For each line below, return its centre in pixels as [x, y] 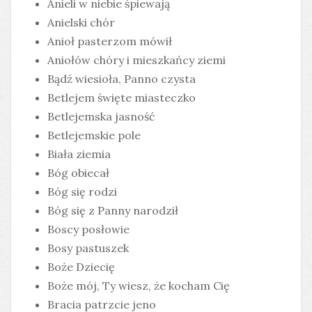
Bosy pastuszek [88, 248]
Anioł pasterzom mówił [110, 41]
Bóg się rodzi [82, 192]
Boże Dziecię [81, 267]
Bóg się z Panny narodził [113, 211]
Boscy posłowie [88, 229]
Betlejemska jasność [101, 117]
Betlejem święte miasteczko [122, 98]
